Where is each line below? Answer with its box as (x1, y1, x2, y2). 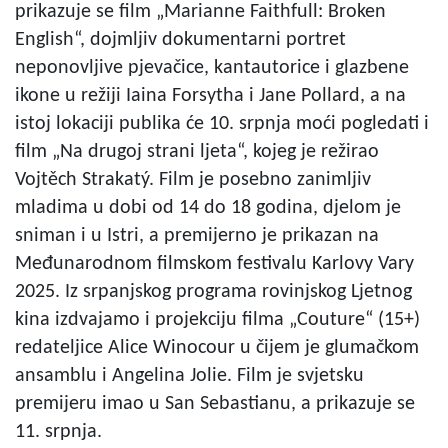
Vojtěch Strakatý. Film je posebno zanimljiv (15, 169, 371, 190)
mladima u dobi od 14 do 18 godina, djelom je (15, 197, 401, 218)
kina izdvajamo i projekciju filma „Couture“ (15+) (15, 309, 420, 330)
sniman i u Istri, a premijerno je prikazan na (15, 225, 379, 246)
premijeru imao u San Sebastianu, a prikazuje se (15, 393, 415, 414)
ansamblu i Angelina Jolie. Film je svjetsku (15, 365, 364, 386)
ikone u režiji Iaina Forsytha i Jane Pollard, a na (15, 85, 406, 106)
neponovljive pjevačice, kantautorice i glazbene (15, 57, 409, 78)
